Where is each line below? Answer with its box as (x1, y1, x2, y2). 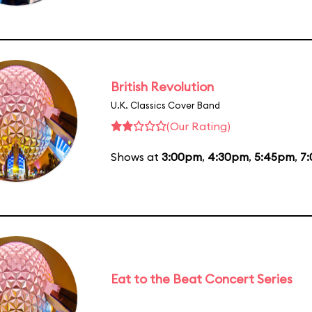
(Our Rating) (166, 118, 231, 133)
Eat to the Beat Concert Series (111, 271, 292, 287)
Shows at (111, 149, 162, 164)
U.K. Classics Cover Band (111, 99, 220, 111)
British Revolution (111, 78, 214, 95)
